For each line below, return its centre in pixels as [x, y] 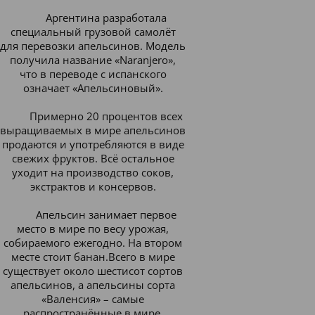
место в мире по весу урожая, [93, 229]
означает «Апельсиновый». [93, 88]
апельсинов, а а [51, 285]
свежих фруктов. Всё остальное [93, 158]
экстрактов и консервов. [93, 186]
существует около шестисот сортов [93, 271]
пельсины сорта [134, 285]
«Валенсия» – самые [93, 299]
